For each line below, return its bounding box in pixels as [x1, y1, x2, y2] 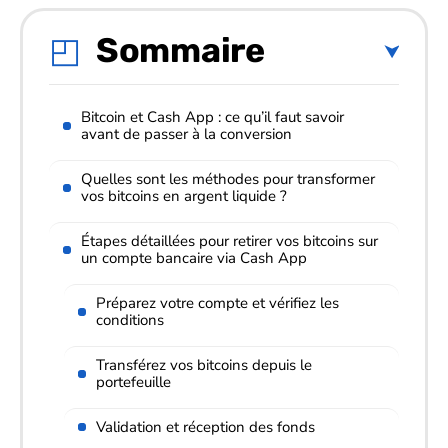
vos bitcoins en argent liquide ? [81, 185, 287, 206]
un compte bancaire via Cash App [81, 247, 307, 268]
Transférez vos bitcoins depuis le [96, 354, 312, 375]
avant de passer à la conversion [81, 123, 292, 144]
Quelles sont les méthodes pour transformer [81, 168, 375, 189]
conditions [96, 309, 164, 330]
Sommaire [96, 29, 265, 71]
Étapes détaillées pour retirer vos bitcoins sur [81, 230, 378, 251]
